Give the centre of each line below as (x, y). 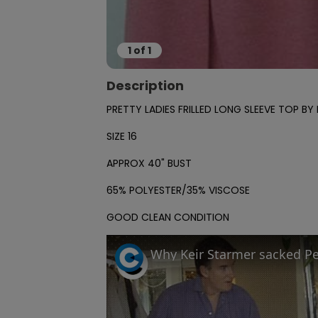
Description (145, 86)
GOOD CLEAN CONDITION (168, 217)
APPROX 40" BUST (149, 163)
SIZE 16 (122, 136)
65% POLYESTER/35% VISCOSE (178, 190)
